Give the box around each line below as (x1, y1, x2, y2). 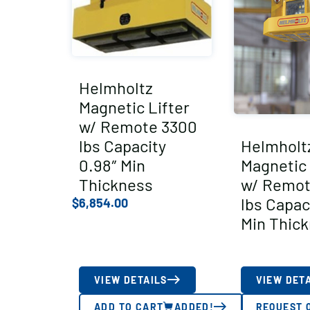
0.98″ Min (79, 154, 145, 175)
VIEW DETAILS (94, 273, 167, 286)
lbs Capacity (79, 135, 166, 156)
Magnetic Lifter (79, 96, 190, 117)
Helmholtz (79, 77, 153, 98)
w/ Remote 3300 (79, 116, 197, 136)
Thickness (79, 174, 153, 194)
